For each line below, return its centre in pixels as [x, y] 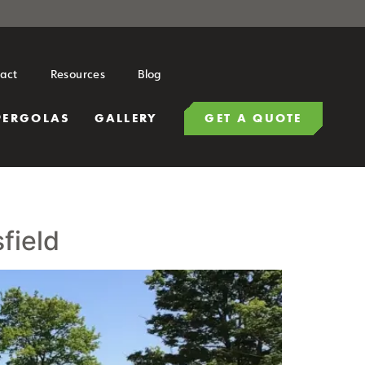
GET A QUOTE [253, 118]
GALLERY [126, 118]
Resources [78, 74]
